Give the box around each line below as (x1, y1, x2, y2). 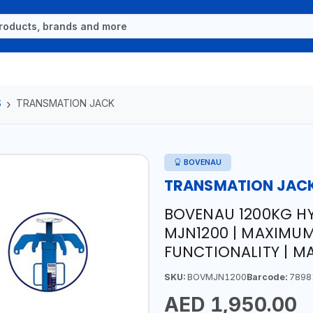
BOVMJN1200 (184, 271, 247, 282)
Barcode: (246, 271, 287, 282)
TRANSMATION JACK (16, 96, 115, 109)
